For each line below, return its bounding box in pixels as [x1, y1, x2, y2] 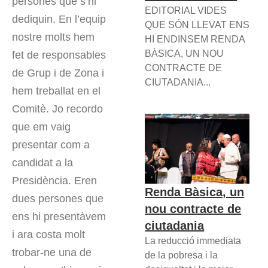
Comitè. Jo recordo [12, 103, 103, 115]
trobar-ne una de [12, 246, 92, 259]
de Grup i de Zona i [12, 67, 104, 80]
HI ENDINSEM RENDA [145, 33, 245, 44]
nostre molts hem [12, 31, 95, 44]
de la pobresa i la [145, 249, 218, 260]
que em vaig [12, 121, 71, 133]
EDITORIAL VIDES [145, 5, 227, 16]
